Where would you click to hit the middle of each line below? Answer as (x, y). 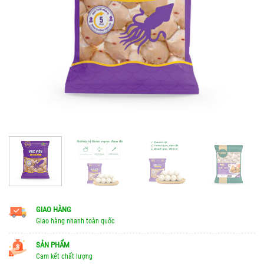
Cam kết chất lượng (64, 256)
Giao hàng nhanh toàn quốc (75, 221)
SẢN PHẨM (53, 245)
